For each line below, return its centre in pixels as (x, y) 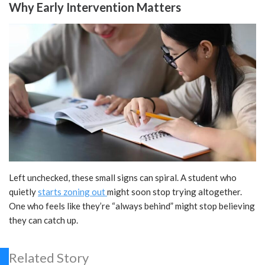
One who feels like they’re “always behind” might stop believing (132, 206)
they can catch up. (43, 220)
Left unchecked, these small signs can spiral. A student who (123, 178)
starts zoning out (72, 192)
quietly (23, 192)
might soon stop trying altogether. (174, 192)
